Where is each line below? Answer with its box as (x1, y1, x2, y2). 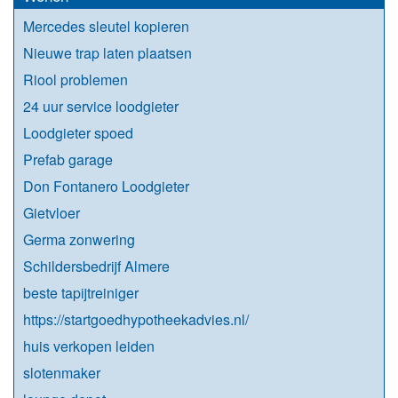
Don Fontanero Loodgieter (23, 175, 189, 196)
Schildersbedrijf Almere (23, 255, 170, 276)
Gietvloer (23, 202, 80, 223)
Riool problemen (23, 68, 128, 90)
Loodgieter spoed (23, 122, 133, 143)
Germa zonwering (23, 228, 135, 250)
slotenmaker (23, 362, 100, 383)
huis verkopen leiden (23, 335, 155, 356)
